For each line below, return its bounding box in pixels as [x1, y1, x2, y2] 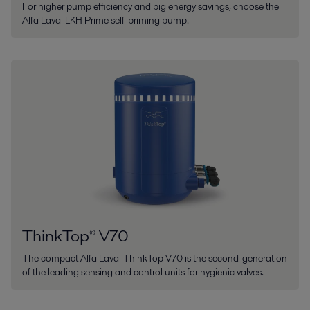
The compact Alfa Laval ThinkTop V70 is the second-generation [22, 250, 287, 265]
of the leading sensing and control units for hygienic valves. [22, 264, 264, 279]
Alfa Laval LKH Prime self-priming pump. [22, 12, 189, 27]
